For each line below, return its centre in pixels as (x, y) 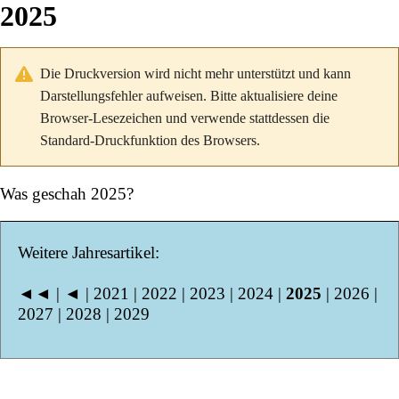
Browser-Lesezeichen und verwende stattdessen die (185, 118)
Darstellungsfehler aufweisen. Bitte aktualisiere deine (189, 96)
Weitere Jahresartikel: (89, 252)
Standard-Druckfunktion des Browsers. (150, 140)
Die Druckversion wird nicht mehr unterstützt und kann (195, 73)
